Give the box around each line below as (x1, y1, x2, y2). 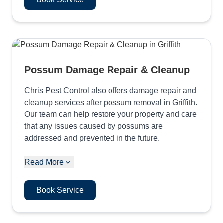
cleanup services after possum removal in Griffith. (24, 98, 197, 107)
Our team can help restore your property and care (24, 110, 197, 118)
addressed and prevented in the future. (24, 133, 160, 142)
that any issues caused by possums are (24, 121, 163, 130)
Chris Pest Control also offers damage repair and (24, 86, 196, 95)
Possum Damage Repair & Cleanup (24, 64, 190, 75)
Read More (24, 157, 64, 166)
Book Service (36, 185, 84, 194)
